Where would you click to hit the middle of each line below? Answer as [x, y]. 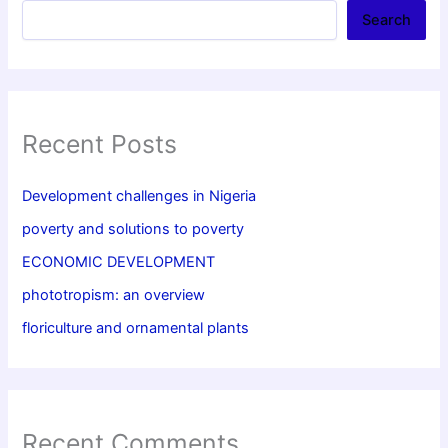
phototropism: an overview [114, 295]
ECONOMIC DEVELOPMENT [119, 262]
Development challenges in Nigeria [139, 196]
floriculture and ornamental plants [136, 328]
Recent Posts [100, 143]
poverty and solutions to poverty [133, 229]
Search [386, 19]
